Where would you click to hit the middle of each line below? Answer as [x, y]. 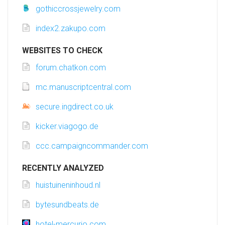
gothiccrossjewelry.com [78, 9]
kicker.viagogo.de [67, 127]
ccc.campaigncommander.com [92, 146]
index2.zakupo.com [71, 29]
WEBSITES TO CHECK [62, 51]
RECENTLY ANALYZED [63, 168]
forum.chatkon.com [71, 68]
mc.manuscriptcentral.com [83, 87]
